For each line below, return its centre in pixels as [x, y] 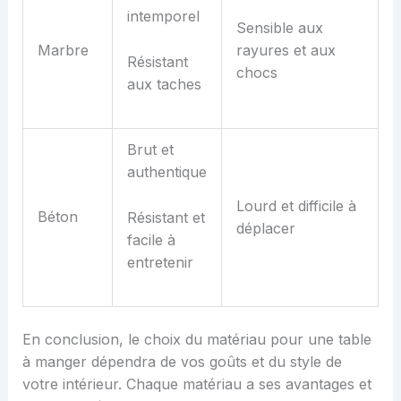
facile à [151, 240]
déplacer [265, 229]
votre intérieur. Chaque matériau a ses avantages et [196, 384]
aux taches [164, 85]
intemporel [163, 17]
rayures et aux [286, 51]
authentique [166, 172]
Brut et [150, 150]
